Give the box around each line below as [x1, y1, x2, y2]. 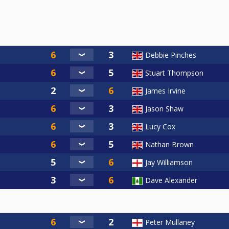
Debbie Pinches [145, 50, 196, 60]
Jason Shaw [145, 103, 184, 113]
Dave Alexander [145, 175, 197, 185]
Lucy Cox [145, 121, 175, 131]
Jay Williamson [145, 157, 193, 167]
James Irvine [145, 85, 186, 96]
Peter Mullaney [145, 217, 195, 227]
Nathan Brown [145, 139, 194, 149]
